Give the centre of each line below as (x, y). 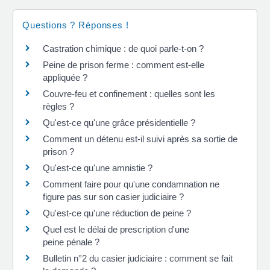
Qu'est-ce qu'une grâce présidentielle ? (119, 123)
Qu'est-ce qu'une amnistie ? (98, 168)
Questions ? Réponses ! (76, 25)
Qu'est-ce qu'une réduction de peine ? (117, 213)
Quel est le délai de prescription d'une (116, 229)
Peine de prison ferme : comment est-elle (124, 65)
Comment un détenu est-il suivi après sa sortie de (140, 139)
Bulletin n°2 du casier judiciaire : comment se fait (138, 258)
